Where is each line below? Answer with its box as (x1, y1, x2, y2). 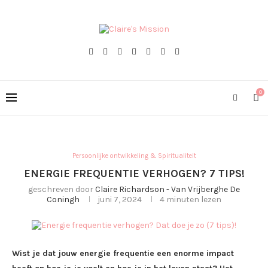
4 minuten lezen (160, 194, 221, 205)
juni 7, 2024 (98, 194, 142, 205)
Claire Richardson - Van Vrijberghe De (95, 184, 240, 194)
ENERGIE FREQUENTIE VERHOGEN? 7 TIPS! (23, 167, 245, 180)
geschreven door (28, 184, 95, 194)
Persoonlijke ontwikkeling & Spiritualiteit (72, 152, 196, 160)
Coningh (47, 194, 80, 205)
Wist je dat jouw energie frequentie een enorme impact (12, 248, 234, 258)
